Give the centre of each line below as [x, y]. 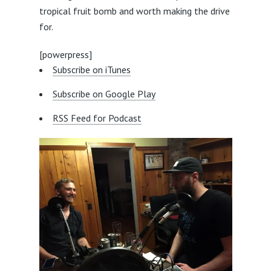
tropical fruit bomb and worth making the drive [134, 11]
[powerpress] [65, 54]
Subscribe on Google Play [104, 93]
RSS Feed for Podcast [97, 118]
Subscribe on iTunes [91, 69]
